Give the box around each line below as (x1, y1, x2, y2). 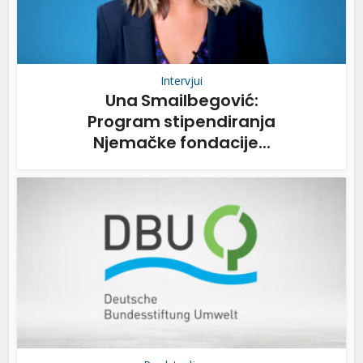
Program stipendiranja (88, 109, 275, 133)
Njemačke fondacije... (92, 130, 271, 154)
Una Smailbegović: (105, 88, 258, 112)
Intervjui (160, 72, 203, 88)
